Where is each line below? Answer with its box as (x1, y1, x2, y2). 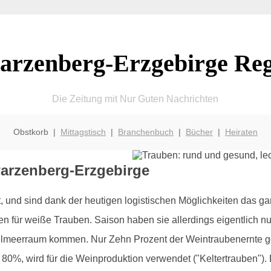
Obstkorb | (13, 126, 60, 137)
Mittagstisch (60, 126, 106, 137)
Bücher (185, 126, 213, 137)
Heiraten (224, 126, 258, 137)
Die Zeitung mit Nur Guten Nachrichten (52, 93, 219, 104)
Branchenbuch (117, 126, 174, 137)
